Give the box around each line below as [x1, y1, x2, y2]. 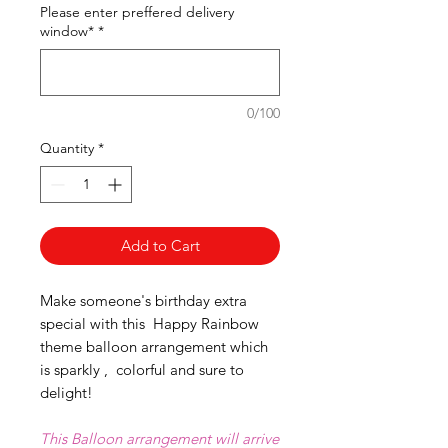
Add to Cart [120, 236, 200, 255]
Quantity [40, 139, 94, 157]
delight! [40, 383, 93, 402]
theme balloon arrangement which [40, 337, 268, 356]
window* [40, 22, 94, 40]
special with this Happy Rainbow [40, 314, 259, 333]
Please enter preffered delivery [40, 3, 234, 21]
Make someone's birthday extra [40, 291, 247, 310]
